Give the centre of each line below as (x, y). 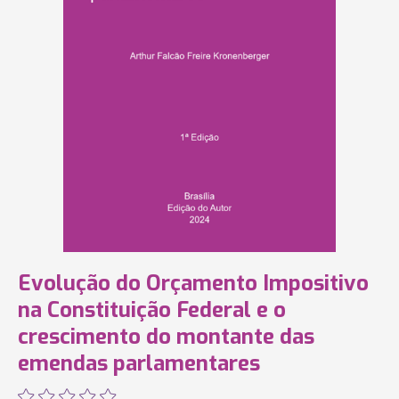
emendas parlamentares (139, 363)
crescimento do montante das (166, 337)
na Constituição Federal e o (152, 310)
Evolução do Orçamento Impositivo (193, 283)
